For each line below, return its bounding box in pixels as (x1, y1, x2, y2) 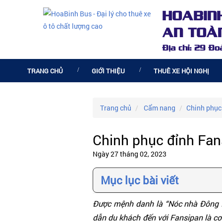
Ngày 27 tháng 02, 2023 (93, 149, 166, 159)
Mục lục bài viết (101, 173, 179, 187)
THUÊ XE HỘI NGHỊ (154, 66, 209, 75)
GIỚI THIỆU (92, 66, 125, 75)
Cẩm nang (144, 103, 175, 112)
